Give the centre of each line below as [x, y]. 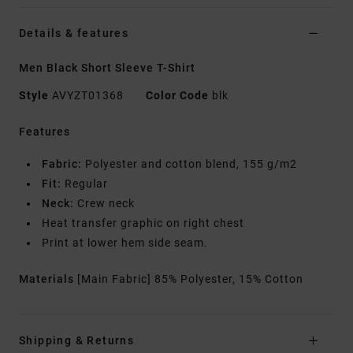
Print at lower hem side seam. [125, 243]
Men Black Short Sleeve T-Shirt [107, 68]
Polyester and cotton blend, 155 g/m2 [190, 164]
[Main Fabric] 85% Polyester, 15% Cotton [190, 279]
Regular [85, 184]
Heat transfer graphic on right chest [143, 223]
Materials [48, 279]
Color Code [177, 96]
